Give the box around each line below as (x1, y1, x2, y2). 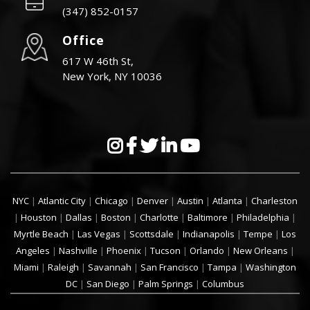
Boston (101, 210, 131, 224)
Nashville (58, 244, 98, 257)
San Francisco (140, 260, 199, 273)
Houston (21, 210, 57, 224)
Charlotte (140, 210, 179, 224)
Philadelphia (237, 210, 289, 224)
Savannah (88, 260, 131, 273)
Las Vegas (77, 227, 120, 240)
